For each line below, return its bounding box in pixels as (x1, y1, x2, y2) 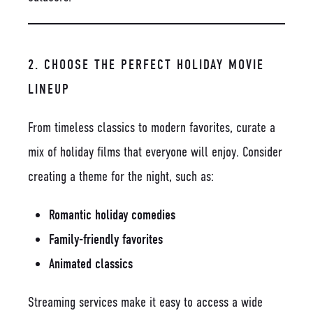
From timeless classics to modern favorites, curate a (28, 119, 275, 136)
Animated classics (49, 255, 133, 272)
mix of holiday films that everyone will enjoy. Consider (28, 143, 282, 160)
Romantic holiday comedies (49, 206, 175, 223)
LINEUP (28, 80, 70, 97)
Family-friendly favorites (49, 231, 163, 247)
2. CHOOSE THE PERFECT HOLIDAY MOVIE (28, 56, 264, 73)
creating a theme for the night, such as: (28, 168, 214, 184)
